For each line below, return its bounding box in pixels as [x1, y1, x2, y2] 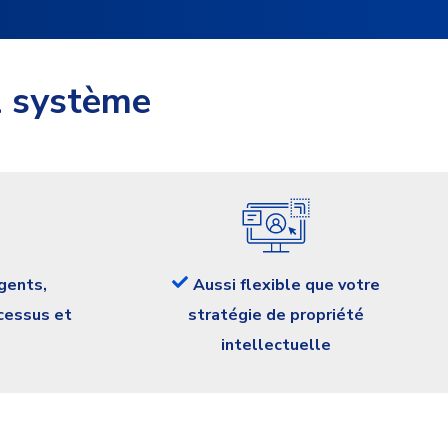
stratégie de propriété [187, 303, 364, 326]
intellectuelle [220, 333, 331, 356]
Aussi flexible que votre [192, 273, 380, 296]
